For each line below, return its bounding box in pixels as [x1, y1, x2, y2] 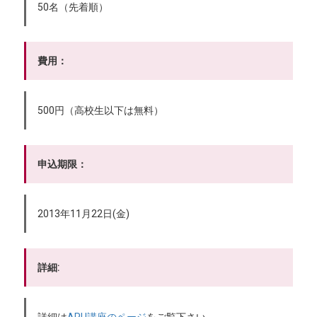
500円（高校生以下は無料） [38, 105, 164, 117]
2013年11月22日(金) [38, 208, 130, 220]
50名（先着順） [38, 1, 109, 13]
